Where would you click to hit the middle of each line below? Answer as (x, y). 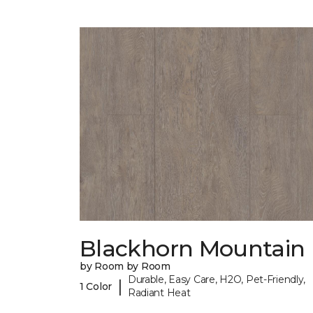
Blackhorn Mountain (192, 249)
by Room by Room (125, 267)
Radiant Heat (159, 293)
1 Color (96, 286)
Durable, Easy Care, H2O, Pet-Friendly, (217, 280)
